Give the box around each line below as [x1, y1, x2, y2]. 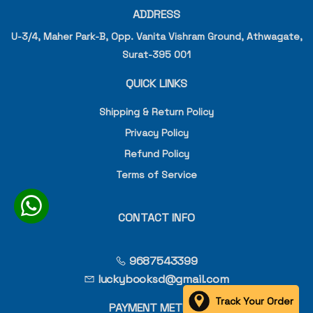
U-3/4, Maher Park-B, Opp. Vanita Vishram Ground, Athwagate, [10, 30, 303, 43]
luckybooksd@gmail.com [95, 272, 229, 287]
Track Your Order [215, 295, 293, 307]
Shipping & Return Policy [99, 105, 214, 119]
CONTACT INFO [118, 210, 195, 226]
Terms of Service [116, 168, 197, 182]
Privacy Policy [124, 126, 189, 140]
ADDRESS [133, 7, 180, 22]
